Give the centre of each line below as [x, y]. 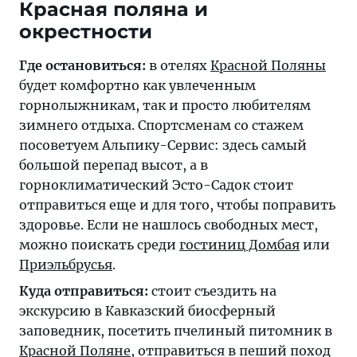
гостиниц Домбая [239, 245]
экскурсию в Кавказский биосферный [147, 311]
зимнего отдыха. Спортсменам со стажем [161, 126]
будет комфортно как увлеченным [137, 86]
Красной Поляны [268, 66]
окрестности [86, 32]
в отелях [178, 66]
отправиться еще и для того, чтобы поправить [177, 205]
